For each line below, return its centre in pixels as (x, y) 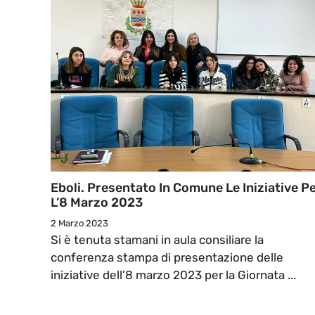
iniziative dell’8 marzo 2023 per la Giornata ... (173, 275)
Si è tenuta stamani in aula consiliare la (157, 240)
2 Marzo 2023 (79, 224)
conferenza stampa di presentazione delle (167, 258)
